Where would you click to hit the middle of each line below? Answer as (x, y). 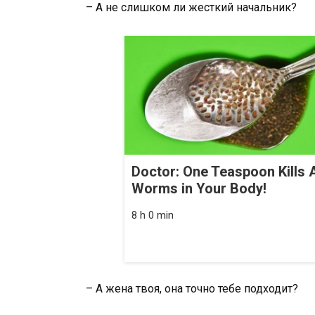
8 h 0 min (153, 215)
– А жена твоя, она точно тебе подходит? (192, 288)
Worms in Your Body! (199, 188)
